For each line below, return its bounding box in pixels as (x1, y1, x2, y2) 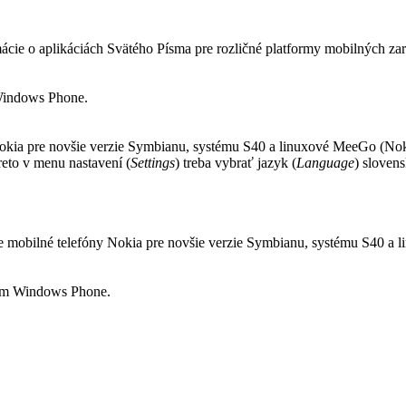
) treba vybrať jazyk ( (175, 154, 296, 170)
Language (296, 154, 354, 170)
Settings (130, 154, 175, 170)
